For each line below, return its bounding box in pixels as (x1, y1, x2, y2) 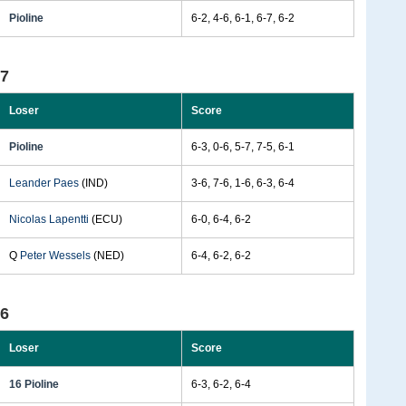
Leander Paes (9, 177, 79, 189)
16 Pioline (9, 378, 59, 391)
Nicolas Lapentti (9, 213, 89, 226)
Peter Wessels (20, 249, 91, 262)
